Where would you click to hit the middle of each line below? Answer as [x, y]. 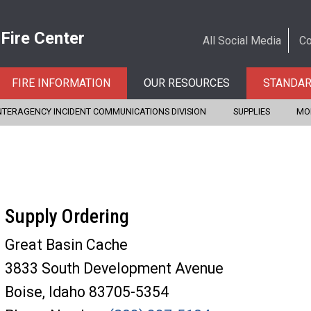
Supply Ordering [69, 216]
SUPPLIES [251, 112]
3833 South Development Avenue [116, 268]
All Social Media [242, 41]
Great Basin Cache [68, 244]
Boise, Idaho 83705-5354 [88, 292]
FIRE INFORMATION [61, 83]
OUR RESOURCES [187, 83]
